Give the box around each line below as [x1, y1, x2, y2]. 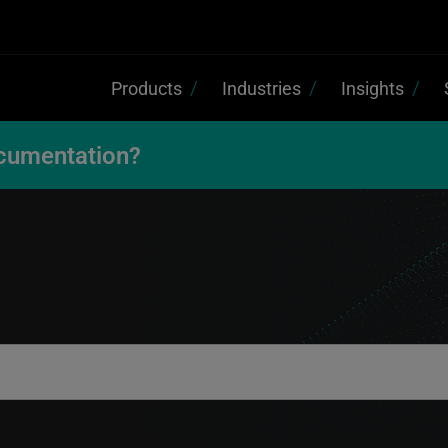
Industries [222, 75, 301, 100]
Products [111, 75, 182, 100]
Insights [341, 75, 404, 100]
